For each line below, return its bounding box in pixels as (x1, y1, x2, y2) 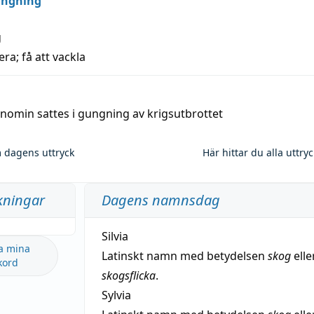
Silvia (101, 228, 128, 244)
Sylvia (101, 287, 131, 303)
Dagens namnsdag (101, 191, 220, 210)
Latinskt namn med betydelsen (101, 248, 268, 264)
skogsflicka (101, 268, 156, 283)
